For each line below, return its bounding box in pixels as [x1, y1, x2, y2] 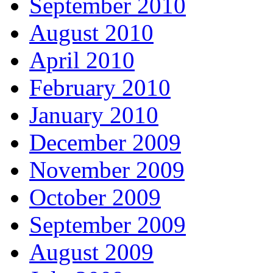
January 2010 [29, 101, 158, 128]
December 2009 [29, 129, 181, 155]
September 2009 [29, 211, 186, 238]
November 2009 [29, 156, 185, 183]
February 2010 [29, 74, 171, 101]
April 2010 [29, 46, 135, 73]
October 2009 [29, 183, 161, 210]
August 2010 [29, 19, 154, 46]
